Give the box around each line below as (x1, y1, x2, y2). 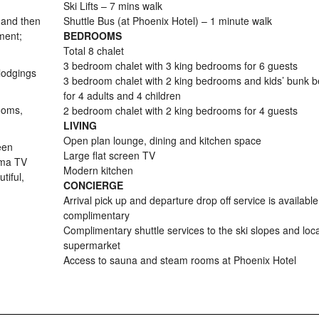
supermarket (63, 238, 120, 252)
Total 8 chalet (63, 43, 124, 58)
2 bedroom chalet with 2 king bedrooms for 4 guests (63, 103, 298, 117)
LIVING (63, 118, 97, 132)
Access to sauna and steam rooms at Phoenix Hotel (63, 253, 296, 267)
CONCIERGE (63, 178, 123, 192)
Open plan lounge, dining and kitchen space (63, 133, 261, 147)
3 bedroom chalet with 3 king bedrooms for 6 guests (63, 58, 298, 73)
